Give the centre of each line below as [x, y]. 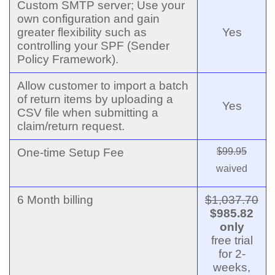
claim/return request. [71, 126]
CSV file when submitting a [88, 112]
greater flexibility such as [82, 32]
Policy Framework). [68, 59]
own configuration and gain [88, 18]
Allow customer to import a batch [103, 85]
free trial [232, 240]
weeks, [232, 267]
